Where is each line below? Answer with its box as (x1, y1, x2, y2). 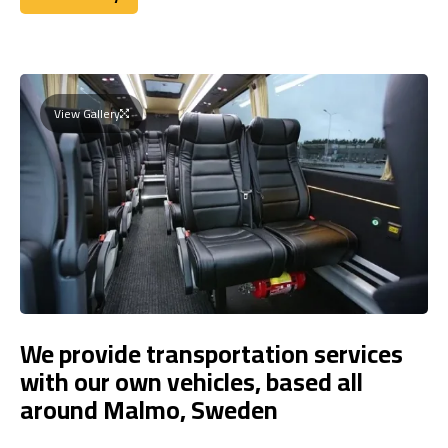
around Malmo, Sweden (20, 385, 278, 433)
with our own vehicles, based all (20, 357, 363, 405)
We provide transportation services (20, 329, 403, 377)
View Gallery (54, 101, 120, 125)
